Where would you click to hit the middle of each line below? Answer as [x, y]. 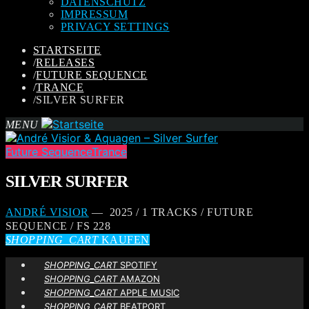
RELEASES [66, 62]
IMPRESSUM [94, 14]
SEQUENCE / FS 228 [58, 226]
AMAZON [139, 278]
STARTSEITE [67, 50]
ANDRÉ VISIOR [47, 212]
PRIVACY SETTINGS [115, 27]
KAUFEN [124, 239]
